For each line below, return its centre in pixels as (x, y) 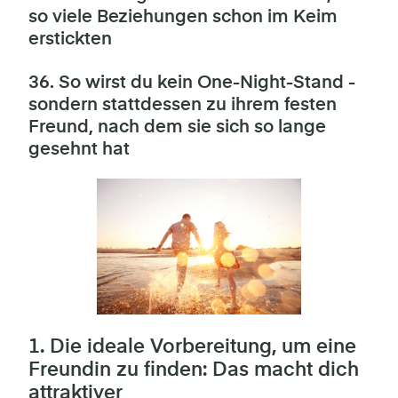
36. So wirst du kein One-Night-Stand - (192, 83)
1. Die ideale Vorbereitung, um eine (192, 347)
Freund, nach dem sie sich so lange (177, 127)
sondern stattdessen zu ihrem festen (183, 105)
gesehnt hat (79, 149)
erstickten (70, 39)
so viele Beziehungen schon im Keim (183, 17)
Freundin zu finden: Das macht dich (194, 370)
